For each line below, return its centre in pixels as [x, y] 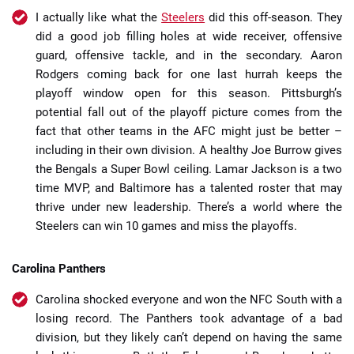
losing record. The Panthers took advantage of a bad [189, 319]
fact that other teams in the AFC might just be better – [189, 132]
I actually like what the [99, 18]
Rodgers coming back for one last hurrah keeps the [189, 75]
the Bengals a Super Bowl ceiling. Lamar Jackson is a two [189, 169]
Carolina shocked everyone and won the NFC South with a [189, 300]
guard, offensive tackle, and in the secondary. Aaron [189, 56]
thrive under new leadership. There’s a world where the [189, 207]
